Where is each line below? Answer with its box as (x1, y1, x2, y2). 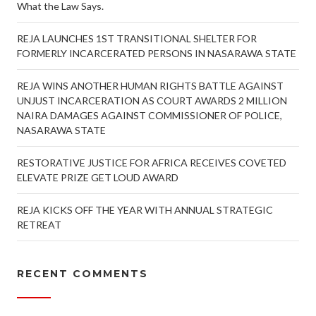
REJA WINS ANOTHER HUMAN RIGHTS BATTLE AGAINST (17, 80, 284, 92)
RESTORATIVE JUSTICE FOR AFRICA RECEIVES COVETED (17, 157, 286, 169)
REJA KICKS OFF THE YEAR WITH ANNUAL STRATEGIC (17, 204, 273, 216)
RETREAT (17, 219, 61, 231)
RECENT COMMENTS (17, 267, 148, 280)
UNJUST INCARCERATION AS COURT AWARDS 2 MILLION (17, 95, 287, 107)
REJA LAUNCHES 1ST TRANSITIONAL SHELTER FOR (17, 32, 257, 44)
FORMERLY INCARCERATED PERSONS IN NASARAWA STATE (17, 47, 296, 59)
